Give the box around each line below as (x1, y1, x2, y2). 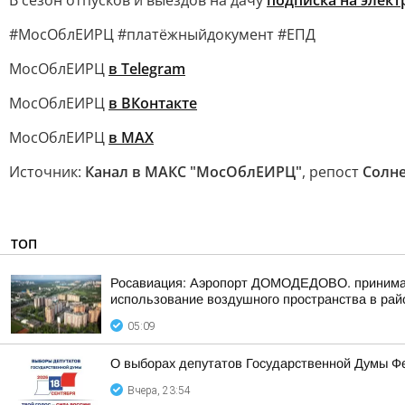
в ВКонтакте (108, 93, 197, 113)
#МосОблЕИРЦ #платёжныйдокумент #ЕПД (9, 24, 316, 44)
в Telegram (108, 59, 185, 79)
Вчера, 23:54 (127, 384, 191, 397)
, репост (302, 162, 363, 182)
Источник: (9, 162, 85, 182)
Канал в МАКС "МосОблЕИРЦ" (85, 162, 302, 182)
